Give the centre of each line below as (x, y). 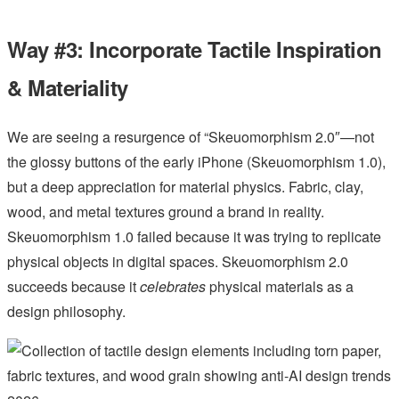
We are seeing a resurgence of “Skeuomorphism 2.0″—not (191, 136)
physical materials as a (280, 286)
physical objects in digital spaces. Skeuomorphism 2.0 (178, 261)
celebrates (173, 286)
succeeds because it (73, 286)
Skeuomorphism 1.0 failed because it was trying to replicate (194, 236)
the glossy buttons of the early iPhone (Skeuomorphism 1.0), (196, 161)
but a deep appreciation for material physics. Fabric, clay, (185, 186)
